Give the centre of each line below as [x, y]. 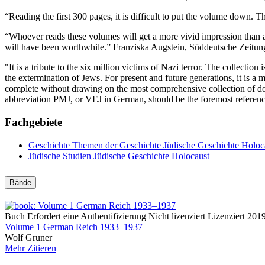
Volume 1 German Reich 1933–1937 [74, 227]
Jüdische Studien [61, 156]
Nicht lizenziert [177, 216]
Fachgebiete [33, 122]
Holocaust [190, 156]
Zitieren [42, 248]
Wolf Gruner [28, 238]
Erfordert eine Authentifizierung [87, 216]
